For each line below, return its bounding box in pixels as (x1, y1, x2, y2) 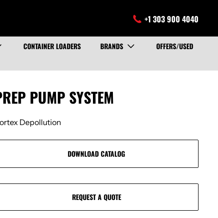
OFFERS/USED (156, 40, 193, 51)
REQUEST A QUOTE (72, 192, 121, 202)
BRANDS (100, 40, 123, 51)
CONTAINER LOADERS (23, 40, 81, 51)
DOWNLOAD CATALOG (68, 148, 126, 159)
